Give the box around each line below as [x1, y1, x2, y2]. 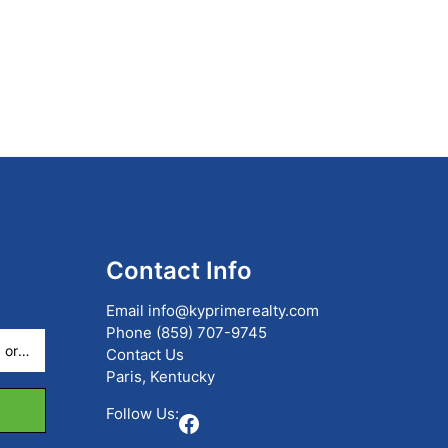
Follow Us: [106, 403, 179, 423]
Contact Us [106, 344, 184, 364]
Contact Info [106, 255, 252, 285]
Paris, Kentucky [106, 366, 215, 386]
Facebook [156, 407, 267, 437]
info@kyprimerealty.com [148, 300, 319, 320]
